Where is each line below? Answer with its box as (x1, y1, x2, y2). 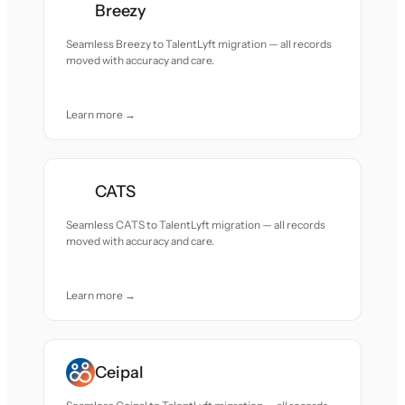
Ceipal (95, 363, 145, 382)
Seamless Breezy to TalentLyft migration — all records (66, 37, 333, 51)
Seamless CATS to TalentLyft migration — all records (66, 218, 326, 231)
